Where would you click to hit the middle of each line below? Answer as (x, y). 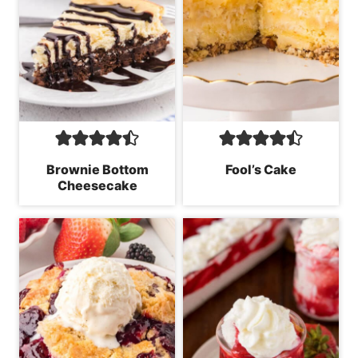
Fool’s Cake (261, 169)
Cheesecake (97, 185)
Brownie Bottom (97, 169)
